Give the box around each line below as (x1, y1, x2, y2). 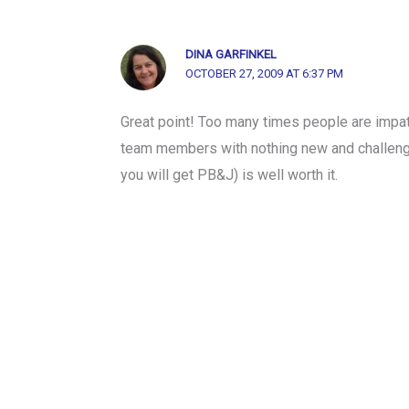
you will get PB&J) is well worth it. (120, 165, 338, 184)
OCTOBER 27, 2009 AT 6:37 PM (185, 66, 344, 80)
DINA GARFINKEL (185, 47, 278, 61)
